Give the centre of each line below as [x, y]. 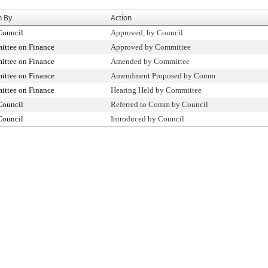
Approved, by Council [147, 33]
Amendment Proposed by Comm [163, 76]
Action [121, 18]
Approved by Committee [151, 47]
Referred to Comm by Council [159, 104]
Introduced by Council [147, 119]
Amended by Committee [150, 61]
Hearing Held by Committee [156, 90]
